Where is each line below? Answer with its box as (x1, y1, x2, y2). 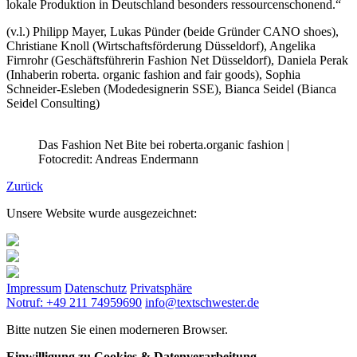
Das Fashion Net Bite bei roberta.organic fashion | (38, 137, 289, 151)
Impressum (6, 280, 61, 295)
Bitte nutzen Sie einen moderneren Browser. (6, 322, 228, 336)
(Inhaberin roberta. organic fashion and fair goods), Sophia (6, 67, 300, 81)
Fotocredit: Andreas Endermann (38, 151, 198, 166)
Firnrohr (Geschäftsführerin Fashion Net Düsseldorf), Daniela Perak (6, 53, 348, 67)
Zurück (6, 178, 43, 193)
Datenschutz (65, 280, 127, 295)
